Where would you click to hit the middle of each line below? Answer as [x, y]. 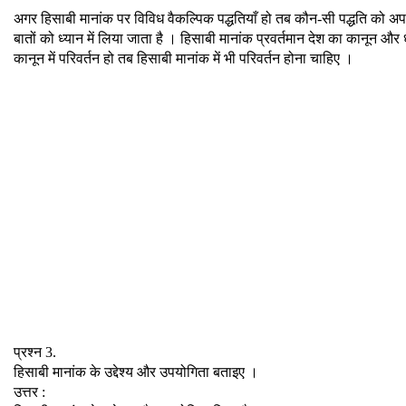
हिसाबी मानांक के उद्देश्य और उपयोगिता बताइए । [136, 372]
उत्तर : [29, 391]
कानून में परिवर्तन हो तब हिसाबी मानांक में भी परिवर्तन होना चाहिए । [184, 58]
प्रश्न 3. [35, 352]
